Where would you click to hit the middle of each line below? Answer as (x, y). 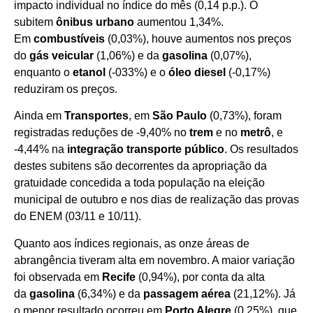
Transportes (96, 116)
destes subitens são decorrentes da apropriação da (140, 166)
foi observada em (58, 277)
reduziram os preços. (66, 89)
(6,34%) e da (109, 293)
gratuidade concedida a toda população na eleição (139, 183)
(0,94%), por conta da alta (200, 277)
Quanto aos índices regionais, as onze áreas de (132, 243)
